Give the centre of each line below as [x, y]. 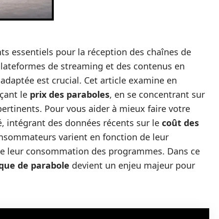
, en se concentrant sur [157, 94]
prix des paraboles [70, 94]
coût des [180, 123]
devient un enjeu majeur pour [132, 165]
